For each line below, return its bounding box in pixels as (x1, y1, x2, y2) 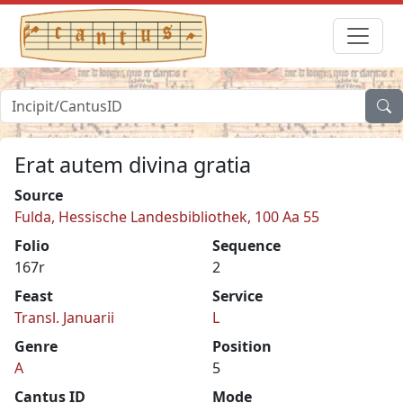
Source (14, 184, 63, 205)
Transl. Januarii (14, 307, 114, 327)
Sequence (212, 235, 281, 255)
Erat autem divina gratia (14, 149, 251, 179)
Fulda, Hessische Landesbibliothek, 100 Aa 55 (14, 206, 319, 227)
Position (212, 336, 272, 356)
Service (212, 285, 263, 306)
